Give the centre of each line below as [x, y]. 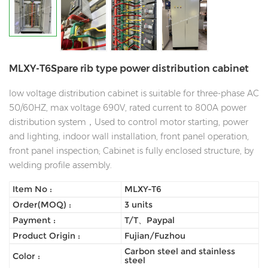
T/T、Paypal [150, 220]
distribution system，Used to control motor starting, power [129, 122]
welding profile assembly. [62, 165]
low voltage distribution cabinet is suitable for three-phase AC [134, 94]
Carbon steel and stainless [180, 252]
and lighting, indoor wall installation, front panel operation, [129, 137]
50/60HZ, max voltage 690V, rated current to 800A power [128, 108]
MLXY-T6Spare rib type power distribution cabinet [129, 69]
